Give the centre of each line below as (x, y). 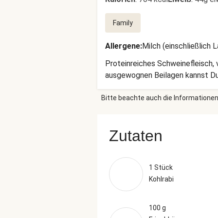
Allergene (123, 46)
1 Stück (161, 167)
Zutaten (136, 136)
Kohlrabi (161, 179)
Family (123, 23)
